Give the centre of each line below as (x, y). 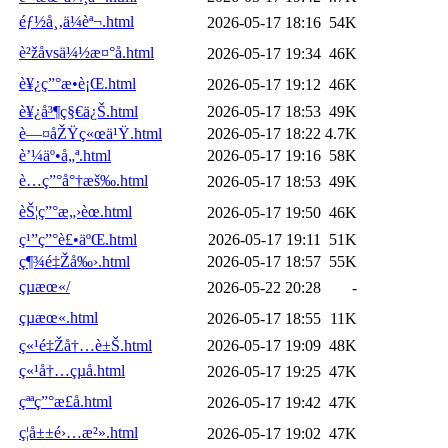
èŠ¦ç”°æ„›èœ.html (75, 211)
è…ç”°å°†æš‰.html (83, 180)
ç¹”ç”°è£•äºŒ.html (78, 239)
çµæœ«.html (58, 317)
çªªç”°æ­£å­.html (65, 401)
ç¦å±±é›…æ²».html (78, 432)
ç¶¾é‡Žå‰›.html (74, 261)
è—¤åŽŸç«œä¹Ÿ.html (90, 133)
